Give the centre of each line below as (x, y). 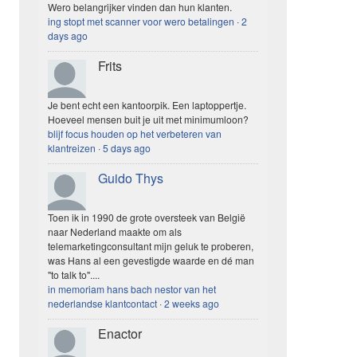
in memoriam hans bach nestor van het (132, 289)
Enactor (120, 334)
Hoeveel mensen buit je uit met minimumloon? (148, 120)
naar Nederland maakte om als (115, 232)
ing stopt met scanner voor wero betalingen (141, 22)
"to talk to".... (74, 275)
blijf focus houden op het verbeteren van (135, 134)
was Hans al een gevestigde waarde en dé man (151, 261)
